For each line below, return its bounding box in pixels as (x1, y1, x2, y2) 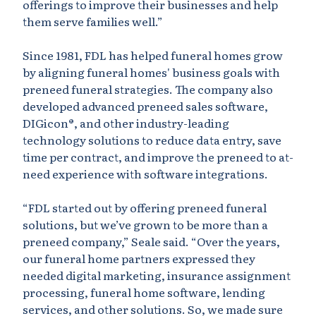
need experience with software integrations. (23, 165, 268, 182)
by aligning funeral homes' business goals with (23, 63, 280, 80)
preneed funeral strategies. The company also (23, 80, 273, 97)
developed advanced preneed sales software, (23, 97, 268, 114)
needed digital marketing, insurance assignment (23, 267, 291, 284)
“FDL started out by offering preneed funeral (23, 199, 267, 216)
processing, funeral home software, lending (23, 284, 265, 300)
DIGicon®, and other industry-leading (23, 114, 229, 131)
